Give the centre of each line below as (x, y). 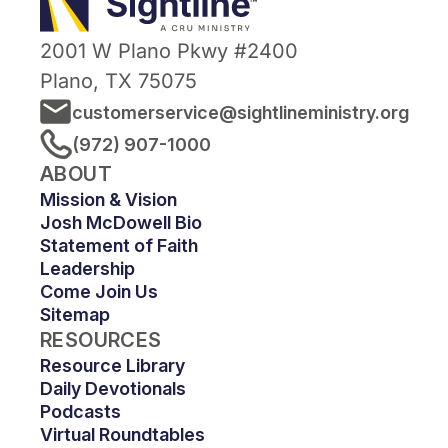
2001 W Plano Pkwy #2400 (169, 51)
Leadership (87, 268)
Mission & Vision (108, 199)
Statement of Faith (119, 245)
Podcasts (80, 411)
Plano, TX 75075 (118, 81)
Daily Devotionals (113, 388)
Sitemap (75, 314)
